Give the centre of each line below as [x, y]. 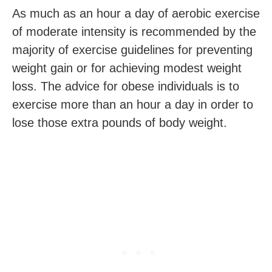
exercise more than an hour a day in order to [133, 104]
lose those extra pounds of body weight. [120, 122]
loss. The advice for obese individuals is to [126, 86]
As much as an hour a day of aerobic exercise [136, 13]
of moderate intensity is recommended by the [134, 31]
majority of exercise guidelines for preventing [132, 49]
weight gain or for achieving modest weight [127, 68]
